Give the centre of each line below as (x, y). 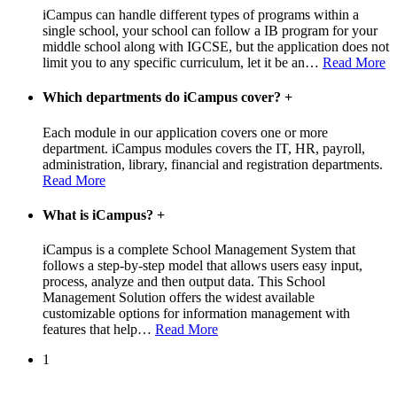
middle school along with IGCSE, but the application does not (216, 47)
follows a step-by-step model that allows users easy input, (202, 266)
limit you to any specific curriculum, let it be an (174, 63)
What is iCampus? (100, 214)
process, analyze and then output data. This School (184, 282)
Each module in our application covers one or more (185, 132)
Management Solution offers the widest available (179, 298)
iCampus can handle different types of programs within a (201, 15)
